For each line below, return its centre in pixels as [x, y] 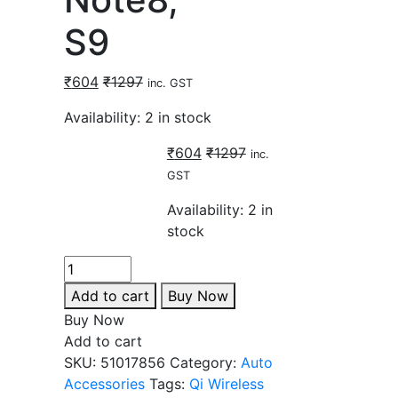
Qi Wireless [226, 384]
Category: [205, 362]
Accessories [104, 384]
